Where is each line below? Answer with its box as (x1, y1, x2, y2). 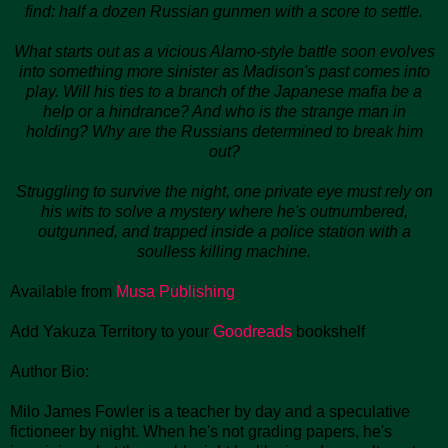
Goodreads (213, 322, 292, 340)
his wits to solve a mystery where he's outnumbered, (40, 202, 408, 220)
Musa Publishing (116, 282, 235, 300)
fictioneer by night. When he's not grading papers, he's (10, 422, 392, 440)
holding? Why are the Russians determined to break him (25, 122, 423, 140)
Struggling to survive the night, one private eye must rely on (15, 182, 433, 200)
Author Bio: (10, 362, 89, 380)
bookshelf (292, 322, 365, 340)
